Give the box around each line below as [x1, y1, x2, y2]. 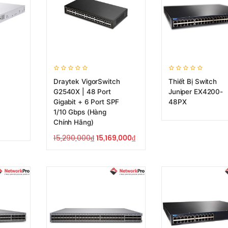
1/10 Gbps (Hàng [53, 108, 106, 116]
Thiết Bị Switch [168, 77, 217, 85]
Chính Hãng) [53, 118, 94, 126]
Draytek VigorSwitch [53, 77, 120, 85]
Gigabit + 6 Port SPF [53, 98, 120, 106]
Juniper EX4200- [168, 88, 223, 96]
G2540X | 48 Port [53, 88, 111, 96]
